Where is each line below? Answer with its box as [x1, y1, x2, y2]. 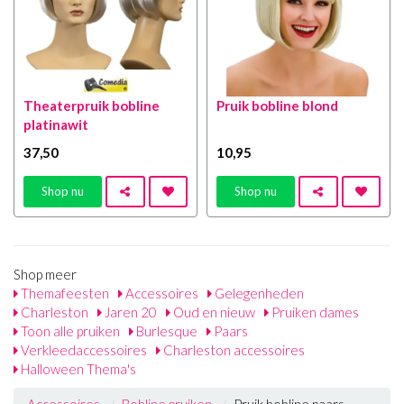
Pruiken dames [269, 303, 359, 320]
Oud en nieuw [170, 303, 255, 320]
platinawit [23, 115, 88, 133]
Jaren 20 [102, 303, 157, 320]
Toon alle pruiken [18, 322, 120, 339]
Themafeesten [18, 284, 109, 301]
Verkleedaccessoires [18, 341, 147, 358]
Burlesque [133, 322, 197, 339]
